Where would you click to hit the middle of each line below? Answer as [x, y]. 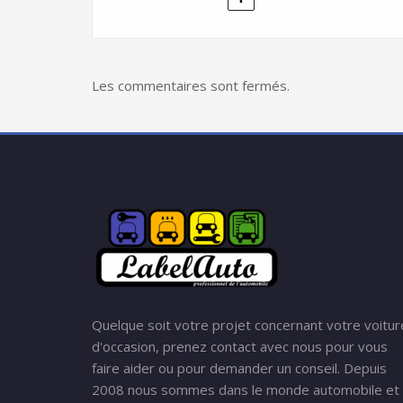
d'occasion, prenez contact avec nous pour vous [240, 346]
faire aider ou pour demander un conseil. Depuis [239, 368]
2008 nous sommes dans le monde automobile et [246, 390]
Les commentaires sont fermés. [191, 85]
